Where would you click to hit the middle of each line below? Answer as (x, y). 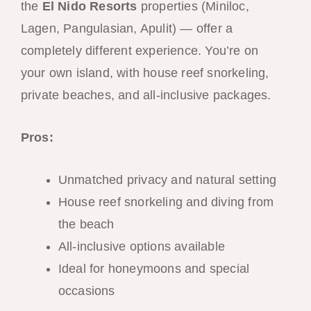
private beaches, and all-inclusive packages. (146, 95)
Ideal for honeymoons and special (154, 269)
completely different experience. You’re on (140, 51)
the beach (86, 225)
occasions (86, 291)
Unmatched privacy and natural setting (167, 180)
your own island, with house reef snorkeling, (145, 73)
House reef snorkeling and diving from (166, 202)
